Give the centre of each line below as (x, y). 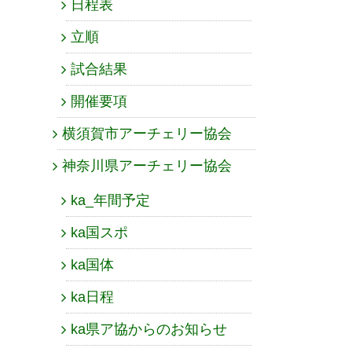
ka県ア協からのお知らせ (149, 330)
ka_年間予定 (110, 201)
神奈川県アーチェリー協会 (147, 166)
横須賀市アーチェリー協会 (147, 134)
